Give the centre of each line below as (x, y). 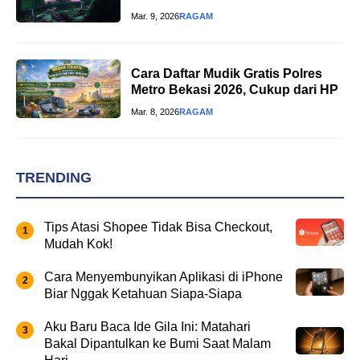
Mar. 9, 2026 (155, 16)
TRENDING (54, 177)
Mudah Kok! (78, 243)
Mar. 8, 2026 (155, 112)
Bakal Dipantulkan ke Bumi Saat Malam (157, 343)
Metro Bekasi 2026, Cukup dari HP (235, 90)
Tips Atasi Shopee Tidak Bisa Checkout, (158, 227)
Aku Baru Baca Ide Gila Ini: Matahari (147, 326)
